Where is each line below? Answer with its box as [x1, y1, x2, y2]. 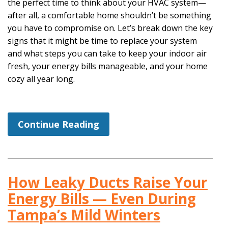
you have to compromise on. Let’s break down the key [8, 22, 213, 34]
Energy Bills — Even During [8, 188, 196, 208]
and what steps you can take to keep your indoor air [8, 48, 207, 60]
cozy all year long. [8, 73, 75, 85]
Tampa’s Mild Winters [8, 205, 160, 224]
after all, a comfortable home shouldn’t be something [8, 10, 211, 21]
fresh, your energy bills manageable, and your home [8, 61, 208, 72]
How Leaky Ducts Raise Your [8, 172, 208, 192]
